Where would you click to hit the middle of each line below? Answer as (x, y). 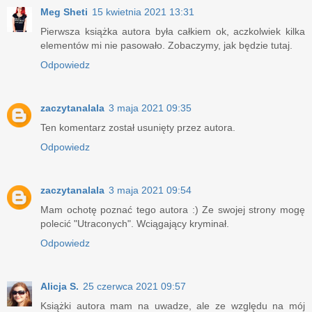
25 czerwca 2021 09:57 (134, 287)
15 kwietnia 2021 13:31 (143, 12)
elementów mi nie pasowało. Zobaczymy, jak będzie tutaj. (166, 46)
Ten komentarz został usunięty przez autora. (138, 128)
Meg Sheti (64, 12)
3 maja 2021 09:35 (150, 108)
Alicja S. (60, 287)
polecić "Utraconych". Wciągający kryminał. (135, 224)
